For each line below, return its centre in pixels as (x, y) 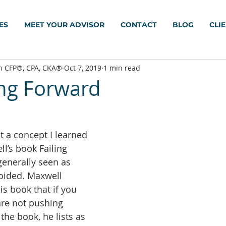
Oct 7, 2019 (83, 68)
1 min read (122, 68)
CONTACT (138, 25)
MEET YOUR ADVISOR (64, 25)
